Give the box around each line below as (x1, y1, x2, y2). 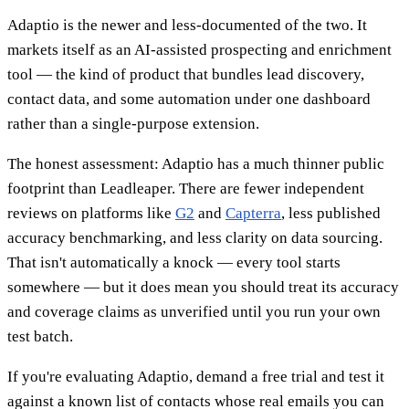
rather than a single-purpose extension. (7, 114, 259, 132)
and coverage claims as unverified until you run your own (7, 302, 381, 320)
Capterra (225, 204, 281, 222)
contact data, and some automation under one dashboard (7, 89, 371, 108)
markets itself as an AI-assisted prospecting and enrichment (7, 40, 392, 58)
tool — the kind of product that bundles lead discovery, (7, 65, 364, 83)
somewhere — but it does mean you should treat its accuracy (7, 278, 399, 296)
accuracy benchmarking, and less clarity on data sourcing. (7, 228, 383, 246)
